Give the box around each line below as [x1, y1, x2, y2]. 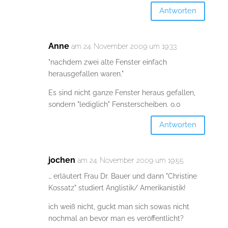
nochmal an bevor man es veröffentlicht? [48, 214, 184, 222]
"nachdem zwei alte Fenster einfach [48, 58, 167, 66]
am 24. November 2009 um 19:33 [71, 42, 177, 50]
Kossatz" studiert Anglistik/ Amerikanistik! [48, 183, 186, 192]
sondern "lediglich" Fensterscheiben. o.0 [48, 100, 181, 108]
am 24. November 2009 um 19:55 [77, 156, 184, 164]
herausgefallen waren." [48, 69, 124, 78]
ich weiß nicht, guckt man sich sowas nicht [48, 202, 189, 211]
